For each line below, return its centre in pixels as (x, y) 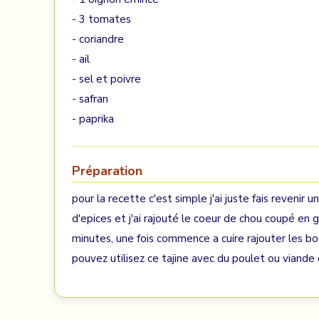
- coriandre (98, 39)
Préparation (107, 171)
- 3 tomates (101, 19)
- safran (90, 99)
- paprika (93, 119)
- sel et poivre (106, 79)
